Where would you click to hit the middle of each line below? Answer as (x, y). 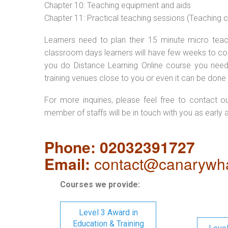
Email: (67, 164)
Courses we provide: (100, 184)
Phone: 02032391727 (120, 147)
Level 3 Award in (108, 212)
